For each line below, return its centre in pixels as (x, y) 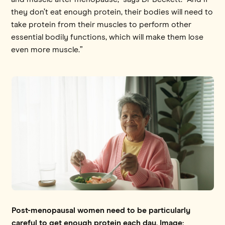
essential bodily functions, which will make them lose (107, 37)
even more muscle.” (47, 49)
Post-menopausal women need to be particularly (101, 210)
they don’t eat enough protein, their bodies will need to (112, 12)
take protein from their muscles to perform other (101, 24)
